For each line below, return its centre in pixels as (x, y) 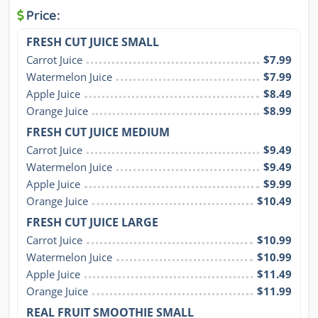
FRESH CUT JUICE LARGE (92, 222)
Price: (43, 15)
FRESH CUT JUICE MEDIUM (98, 132)
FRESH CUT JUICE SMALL (93, 42)
